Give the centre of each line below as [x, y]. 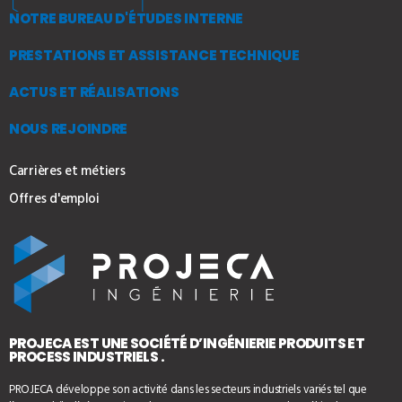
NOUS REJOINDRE [69, 129]
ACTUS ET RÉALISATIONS [94, 92]
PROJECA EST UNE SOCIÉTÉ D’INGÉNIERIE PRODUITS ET [187, 343]
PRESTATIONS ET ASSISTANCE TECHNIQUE [154, 55]
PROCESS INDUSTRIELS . [87, 357]
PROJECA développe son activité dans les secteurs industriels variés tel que [188, 390]
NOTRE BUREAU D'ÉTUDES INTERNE [127, 18]
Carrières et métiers [67, 171]
